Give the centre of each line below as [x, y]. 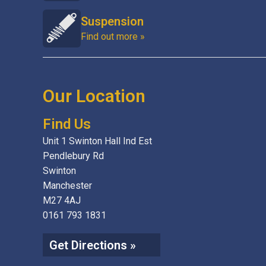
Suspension [112, 21]
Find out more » [113, 37]
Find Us [67, 124]
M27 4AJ [62, 200]
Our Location [94, 96]
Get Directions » [93, 245]
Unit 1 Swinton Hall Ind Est [97, 141]
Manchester [67, 186]
